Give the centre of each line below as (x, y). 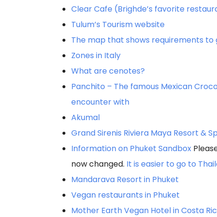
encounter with (100, 102)
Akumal (85, 117)
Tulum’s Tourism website (118, 24)
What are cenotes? (108, 71)
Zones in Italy (96, 55)
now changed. (99, 164)
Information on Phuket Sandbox (131, 148)
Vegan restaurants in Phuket (125, 195)
